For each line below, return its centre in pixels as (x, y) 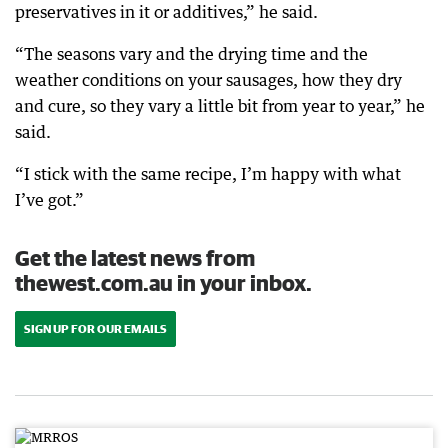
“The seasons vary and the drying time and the (191, 54)
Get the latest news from (135, 257)
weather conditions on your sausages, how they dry (208, 80)
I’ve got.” (49, 200)
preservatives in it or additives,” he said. (166, 12)
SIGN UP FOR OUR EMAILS (95, 328)
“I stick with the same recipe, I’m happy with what (208, 174)
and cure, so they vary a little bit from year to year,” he (220, 106)
